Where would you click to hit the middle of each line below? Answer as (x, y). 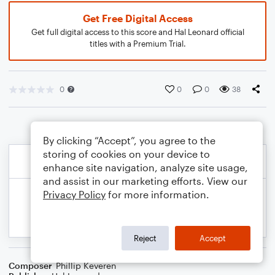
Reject (145, 238)
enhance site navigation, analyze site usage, (145, 167)
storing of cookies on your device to (126, 154)
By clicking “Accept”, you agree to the (129, 140)
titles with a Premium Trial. (137, 44)
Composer (30, 265)
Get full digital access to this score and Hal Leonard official (137, 32)
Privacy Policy (74, 194)
